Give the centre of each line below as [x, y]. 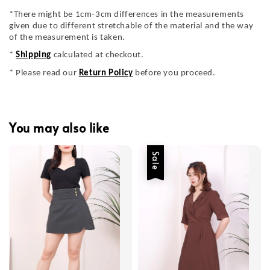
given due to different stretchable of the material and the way [131, 26]
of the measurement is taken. [67, 37]
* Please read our [44, 73]
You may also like [59, 127]
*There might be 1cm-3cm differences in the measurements [127, 14]
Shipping [34, 55]
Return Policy [106, 73]
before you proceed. [174, 73]
